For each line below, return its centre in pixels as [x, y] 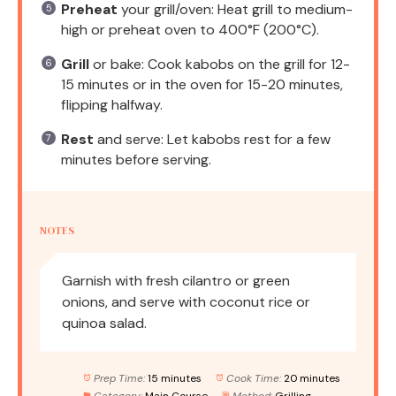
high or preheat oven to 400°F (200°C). [190, 29]
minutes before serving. [136, 159]
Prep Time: [119, 378]
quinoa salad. [104, 323]
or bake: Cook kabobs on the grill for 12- [220, 64]
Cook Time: [253, 378]
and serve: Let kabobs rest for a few [212, 139]
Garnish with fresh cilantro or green [176, 280]
